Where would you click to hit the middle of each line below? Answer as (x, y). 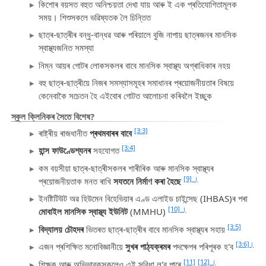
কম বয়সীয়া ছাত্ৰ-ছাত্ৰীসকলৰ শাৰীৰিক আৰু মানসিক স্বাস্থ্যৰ (126, 168)
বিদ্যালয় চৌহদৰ (61, 229)
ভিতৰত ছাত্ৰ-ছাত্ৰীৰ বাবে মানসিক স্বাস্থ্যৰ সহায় (156, 229)
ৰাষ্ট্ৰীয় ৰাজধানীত (64, 133)
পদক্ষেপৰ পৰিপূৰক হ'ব (203, 247)
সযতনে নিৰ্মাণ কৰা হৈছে (148, 181)
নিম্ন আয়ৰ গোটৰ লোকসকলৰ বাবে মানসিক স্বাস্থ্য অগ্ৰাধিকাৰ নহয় (135, 65)
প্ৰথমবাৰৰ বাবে (111, 133)
